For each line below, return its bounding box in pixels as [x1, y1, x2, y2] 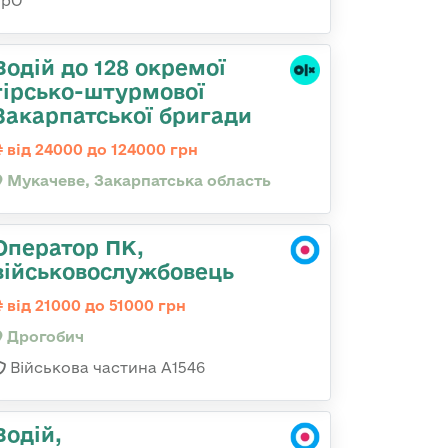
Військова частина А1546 [6, 359, 205, 376]
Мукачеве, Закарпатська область [3, 172, 271, 189]
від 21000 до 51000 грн [3, 297, 186, 314]
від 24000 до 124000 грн [3, 141, 198, 158]
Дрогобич [3, 328, 84, 345]
